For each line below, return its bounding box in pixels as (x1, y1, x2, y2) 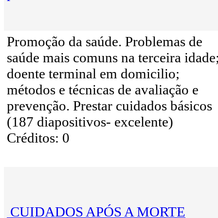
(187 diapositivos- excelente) (7, 114, 173, 130)
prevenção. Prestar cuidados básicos (7, 98, 212, 114)
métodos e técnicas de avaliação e (7, 82, 199, 98)
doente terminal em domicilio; (7, 66, 180, 82)
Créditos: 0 (7, 130, 70, 146)
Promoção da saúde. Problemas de (7, 34, 202, 50)
